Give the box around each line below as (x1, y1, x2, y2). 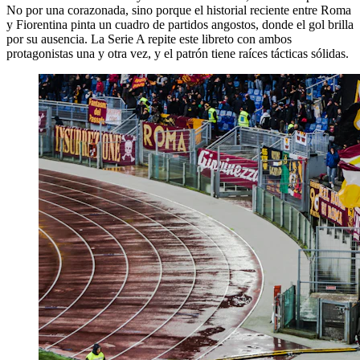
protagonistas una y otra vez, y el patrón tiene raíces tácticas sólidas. (6, 46, 349, 60)
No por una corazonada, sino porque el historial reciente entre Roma (6, 2, 351, 17)
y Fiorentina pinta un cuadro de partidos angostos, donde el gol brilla (6, 17, 354, 31)
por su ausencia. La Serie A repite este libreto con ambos (6, 31, 292, 46)
